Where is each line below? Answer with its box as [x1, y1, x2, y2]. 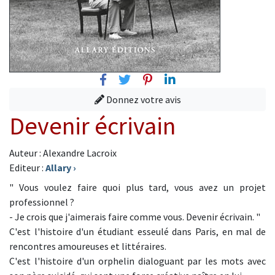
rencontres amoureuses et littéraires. [9, 240, 166, 252]
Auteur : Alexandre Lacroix [9, 147, 117, 159]
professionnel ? [9, 196, 74, 208]
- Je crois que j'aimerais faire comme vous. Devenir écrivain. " [9, 211, 260, 223]
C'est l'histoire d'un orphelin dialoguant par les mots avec [9, 255, 266, 267]
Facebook [107, 71, 158, 87]
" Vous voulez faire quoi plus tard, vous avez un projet [9, 181, 266, 193]
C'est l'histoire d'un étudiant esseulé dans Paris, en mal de [9, 225, 266, 238]
